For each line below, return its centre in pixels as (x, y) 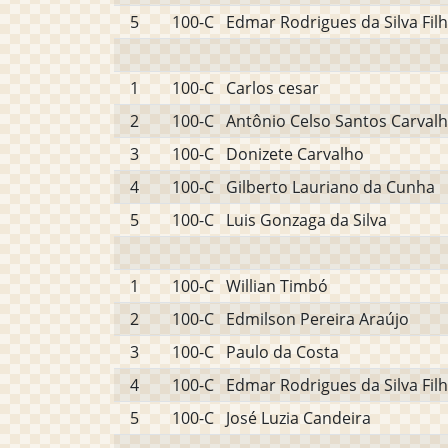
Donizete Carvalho (295, 154)
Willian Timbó (277, 286)
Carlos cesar (272, 88)
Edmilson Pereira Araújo (317, 319)
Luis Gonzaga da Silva (306, 220)
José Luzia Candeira (298, 418)
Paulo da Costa (282, 352)
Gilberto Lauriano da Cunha (330, 187)
